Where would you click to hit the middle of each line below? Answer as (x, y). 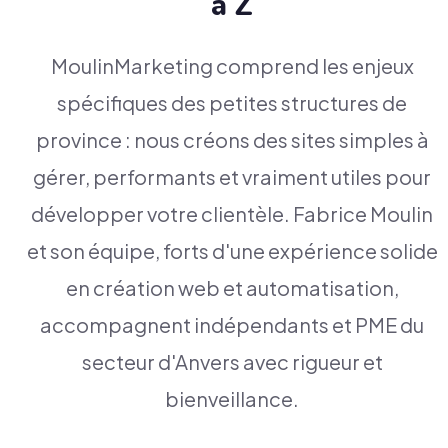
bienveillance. (232, 398)
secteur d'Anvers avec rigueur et (232, 361)
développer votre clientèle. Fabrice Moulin (232, 213)
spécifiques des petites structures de (232, 102)
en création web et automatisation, (232, 287)
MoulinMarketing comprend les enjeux (232, 65)
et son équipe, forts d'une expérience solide (232, 250)
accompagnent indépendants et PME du (232, 324)
